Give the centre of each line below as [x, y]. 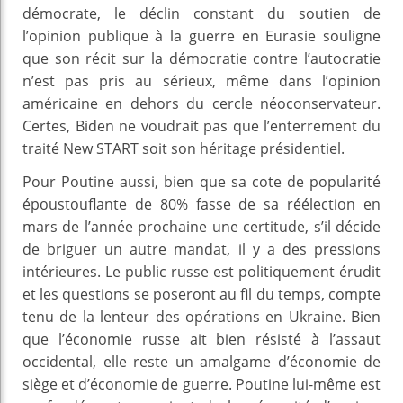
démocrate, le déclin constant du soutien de [201, 13]
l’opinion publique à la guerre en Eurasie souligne [201, 36]
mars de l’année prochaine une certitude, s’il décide [201, 226]
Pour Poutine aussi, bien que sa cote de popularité [201, 181]
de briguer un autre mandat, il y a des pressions [201, 249]
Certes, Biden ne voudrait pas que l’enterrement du [201, 125]
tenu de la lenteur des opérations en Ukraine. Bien [201, 316]
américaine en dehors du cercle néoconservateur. [201, 103]
